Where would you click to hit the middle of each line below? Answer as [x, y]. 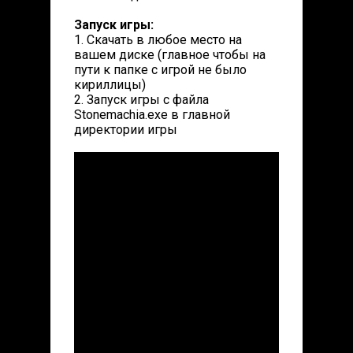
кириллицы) [110, 85]
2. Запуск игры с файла [141, 100]
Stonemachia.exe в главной [152, 115]
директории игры [126, 130]
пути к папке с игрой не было [160, 70]
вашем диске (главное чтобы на [170, 55]
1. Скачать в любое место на [158, 40]
